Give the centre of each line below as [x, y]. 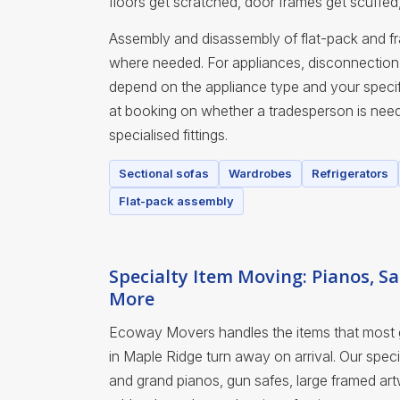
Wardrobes [260, 174]
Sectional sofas [164, 174]
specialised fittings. [168, 135]
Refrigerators [350, 174]
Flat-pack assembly [176, 201]
